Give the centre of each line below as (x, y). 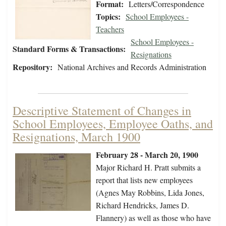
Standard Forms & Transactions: (69, 49)
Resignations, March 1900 (76, 137)
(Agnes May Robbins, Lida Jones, (150, 193)
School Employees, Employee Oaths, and (113, 124)
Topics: (108, 17)
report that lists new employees (144, 180)
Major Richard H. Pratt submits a (148, 167)
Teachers (110, 29)
